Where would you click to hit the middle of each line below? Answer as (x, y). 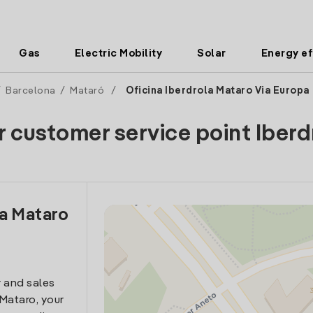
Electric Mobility (118, 53)
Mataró (87, 91)
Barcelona (31, 91)
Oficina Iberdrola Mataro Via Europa (216, 91)
